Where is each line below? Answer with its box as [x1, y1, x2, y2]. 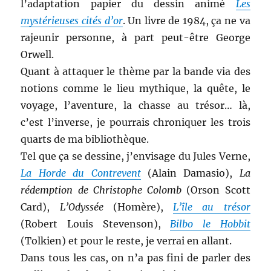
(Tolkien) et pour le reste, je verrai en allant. [21, 235, 232, 247]
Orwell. [21, 48, 54, 61]
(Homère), [103, 201, 174, 214]
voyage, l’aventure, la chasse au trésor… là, [21, 99, 250, 112]
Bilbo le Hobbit [170, 218, 250, 230]
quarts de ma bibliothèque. [21, 133, 149, 146]
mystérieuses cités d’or [21, 15, 123, 27]
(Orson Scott [181, 184, 250, 197]
